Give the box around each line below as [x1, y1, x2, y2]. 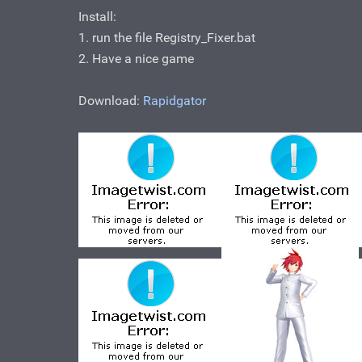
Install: [78, 9, 116, 25]
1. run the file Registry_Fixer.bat [78, 30, 255, 46]
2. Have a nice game [78, 51, 194, 67]
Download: [78, 93, 143, 109]
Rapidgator [143, 93, 206, 109]
